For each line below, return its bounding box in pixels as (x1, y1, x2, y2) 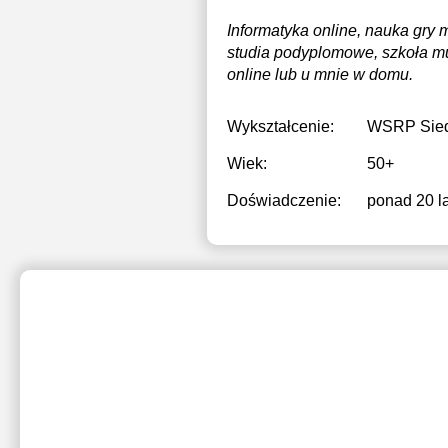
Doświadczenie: (227, 192, 341, 209)
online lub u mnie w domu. (227, 66, 413, 83)
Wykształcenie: (227, 118, 334, 135)
